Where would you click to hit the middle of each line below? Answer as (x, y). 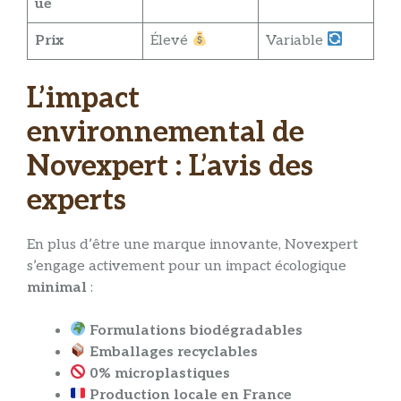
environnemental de (166, 132)
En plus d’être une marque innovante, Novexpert (192, 244)
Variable (296, 40)
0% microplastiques (160, 373)
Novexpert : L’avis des (170, 166)
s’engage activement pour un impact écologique (187, 266)
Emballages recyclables (174, 352)
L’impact (83, 98)
